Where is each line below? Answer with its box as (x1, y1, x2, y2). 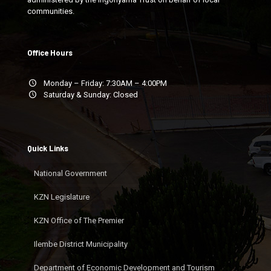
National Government (34, 169, 107, 178)
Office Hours (27, 48, 73, 57)
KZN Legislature (34, 192, 90, 201)
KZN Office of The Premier (34, 216, 124, 225)
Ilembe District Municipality (34, 240, 128, 249)
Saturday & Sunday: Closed (38, 90, 139, 99)
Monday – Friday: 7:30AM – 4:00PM (38, 79, 168, 88)
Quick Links (27, 143, 68, 153)
